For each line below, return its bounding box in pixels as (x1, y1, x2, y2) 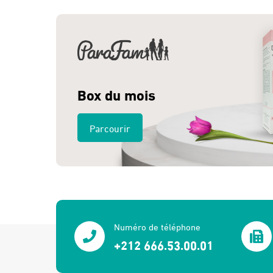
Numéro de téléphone (114, 219, 200, 233)
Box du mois (77, 82, 155, 104)
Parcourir (90, 120, 130, 135)
